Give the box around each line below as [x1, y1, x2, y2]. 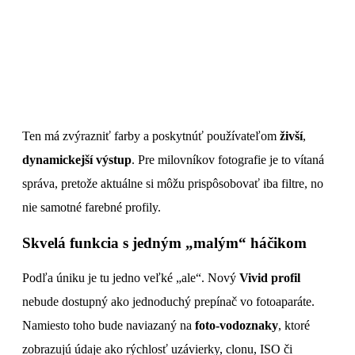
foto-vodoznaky [195, 319, 278, 333]
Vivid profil [239, 271, 300, 285]
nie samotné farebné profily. [22, 200, 161, 214]
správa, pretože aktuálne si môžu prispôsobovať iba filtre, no [22, 177, 323, 190]
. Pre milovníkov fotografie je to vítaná [132, 153, 324, 166]
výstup [96, 153, 132, 166]
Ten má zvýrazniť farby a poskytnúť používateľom [22, 129, 280, 143]
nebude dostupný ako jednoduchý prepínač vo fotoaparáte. [22, 295, 315, 309]
